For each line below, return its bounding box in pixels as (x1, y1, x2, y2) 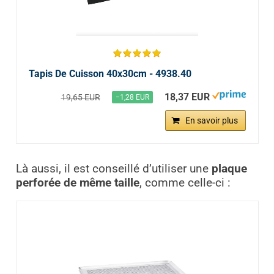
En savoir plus (185, 115, 238, 125)
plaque (211, 161, 247, 176)
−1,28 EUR (115, 92, 149, 102)
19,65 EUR (61, 92, 100, 102)
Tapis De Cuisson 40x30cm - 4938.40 (28, 67, 191, 80)
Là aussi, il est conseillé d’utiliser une (15, 161, 212, 176)
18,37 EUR (164, 91, 210, 103)
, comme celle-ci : (139, 176, 231, 190)
